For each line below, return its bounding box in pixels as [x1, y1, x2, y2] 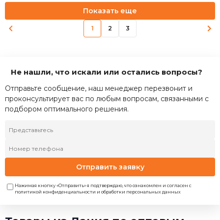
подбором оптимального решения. [5, 105, 129, 113]
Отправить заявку [76, 162, 144, 171]
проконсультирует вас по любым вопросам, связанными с [5, 94, 209, 103]
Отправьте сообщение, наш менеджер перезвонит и [5, 84, 192, 93]
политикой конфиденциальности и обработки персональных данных [15, 189, 181, 194]
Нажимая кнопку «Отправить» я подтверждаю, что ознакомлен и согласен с [15, 183, 192, 188]
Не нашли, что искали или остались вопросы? [10, 67, 202, 77]
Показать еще [83, 6, 137, 15]
